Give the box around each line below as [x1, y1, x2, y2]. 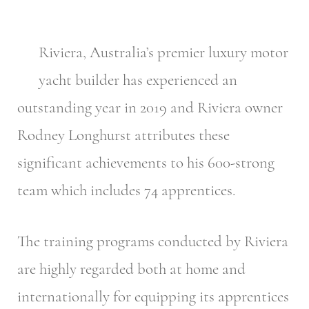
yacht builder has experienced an [39, 70, 237, 90]
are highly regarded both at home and [17, 259, 246, 279]
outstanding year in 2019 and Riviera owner [17, 97, 283, 117]
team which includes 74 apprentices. [17, 180, 235, 200]
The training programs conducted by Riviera [17, 232, 288, 252]
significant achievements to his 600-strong [17, 152, 275, 172]
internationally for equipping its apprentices [17, 287, 289, 307]
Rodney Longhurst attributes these [17, 125, 230, 145]
